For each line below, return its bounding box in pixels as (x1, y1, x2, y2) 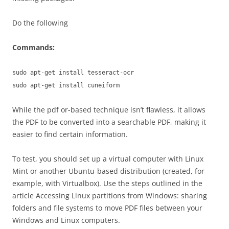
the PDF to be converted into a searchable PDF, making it (12, 117, 206, 127)
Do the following (12, 18, 68, 28)
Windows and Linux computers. (12, 215, 120, 225)
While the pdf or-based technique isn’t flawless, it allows (12, 105, 205, 114)
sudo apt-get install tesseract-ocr (12, 69, 134, 76)
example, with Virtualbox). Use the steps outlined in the (12, 178, 202, 188)
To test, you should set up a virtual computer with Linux (12, 154, 203, 164)
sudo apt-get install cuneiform (12, 82, 120, 89)
